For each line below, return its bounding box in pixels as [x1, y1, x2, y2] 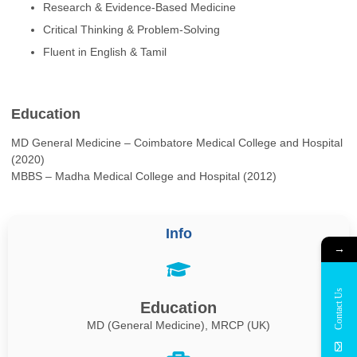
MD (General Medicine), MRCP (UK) [87, 319, 270, 332]
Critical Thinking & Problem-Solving [43, 22, 220, 36]
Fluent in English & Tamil [43, 45, 167, 58]
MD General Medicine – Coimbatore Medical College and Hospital [11, 136, 343, 150]
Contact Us [333, 287, 344, 329]
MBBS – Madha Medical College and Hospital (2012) [11, 170, 277, 183]
